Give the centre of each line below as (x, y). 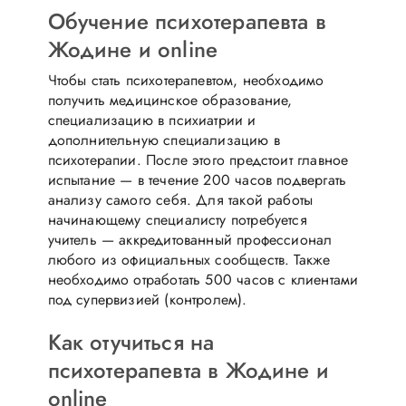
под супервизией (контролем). (147, 299)
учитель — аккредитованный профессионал (190, 239)
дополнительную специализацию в (164, 140)
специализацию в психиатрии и (152, 120)
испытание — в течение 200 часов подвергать (197, 179)
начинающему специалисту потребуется (177, 219)
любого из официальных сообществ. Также (189, 259)
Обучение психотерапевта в (187, 21)
